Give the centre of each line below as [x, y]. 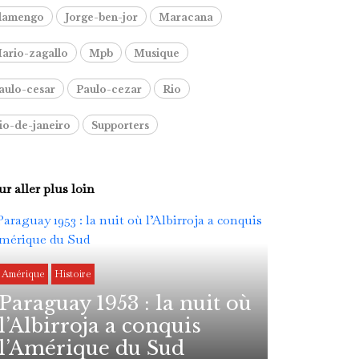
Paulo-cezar [109, 89]
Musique [157, 53]
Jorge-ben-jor [101, 17]
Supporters [120, 125]
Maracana [186, 17]
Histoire [73, 274]
